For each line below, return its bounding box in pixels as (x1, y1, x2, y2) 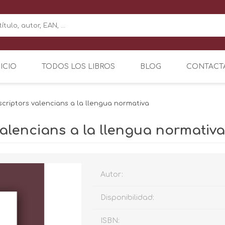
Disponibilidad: (100, 193, 155, 201)
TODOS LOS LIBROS (42, 62, 115, 70)
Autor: (100, 170, 124, 178)
